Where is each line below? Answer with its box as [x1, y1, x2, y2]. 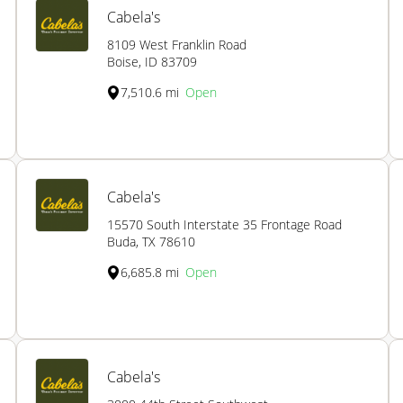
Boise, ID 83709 [107, 53, 197, 71]
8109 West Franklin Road [107, 36, 246, 54]
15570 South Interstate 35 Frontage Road [107, 216, 342, 234]
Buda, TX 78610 [107, 233, 195, 251]
